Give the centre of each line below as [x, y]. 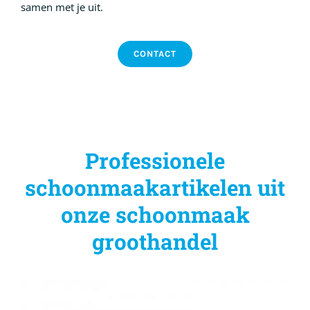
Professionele [155, 161]
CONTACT [155, 54]
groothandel [155, 241]
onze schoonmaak [155, 215]
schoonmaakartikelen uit [155, 188]
